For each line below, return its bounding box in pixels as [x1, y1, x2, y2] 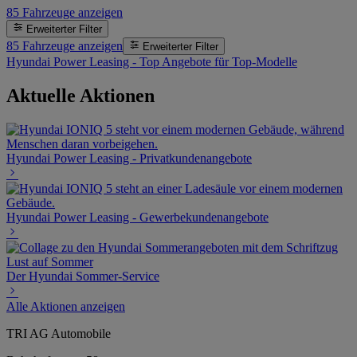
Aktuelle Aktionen [6, 85, 155, 107]
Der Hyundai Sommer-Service [6, 269, 159, 283]
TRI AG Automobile [6, 326, 111, 340]
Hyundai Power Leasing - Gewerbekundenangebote [6, 210, 269, 224]
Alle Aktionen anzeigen [6, 299, 125, 313]
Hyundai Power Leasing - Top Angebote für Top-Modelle [6, 55, 297, 69]
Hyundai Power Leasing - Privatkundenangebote [6, 151, 252, 165]
